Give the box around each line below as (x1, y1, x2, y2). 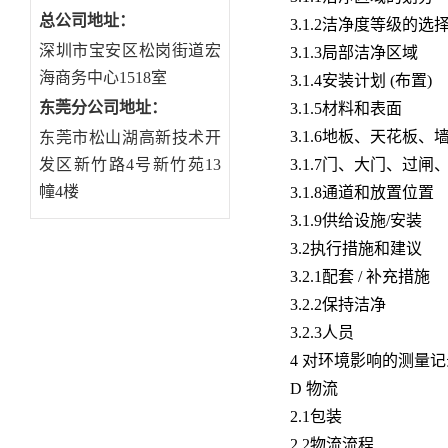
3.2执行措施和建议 (290, 239, 422, 257)
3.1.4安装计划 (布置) (290, 71, 432, 89)
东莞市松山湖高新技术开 (39, 128, 221, 146)
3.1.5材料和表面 (290, 99, 402, 117)
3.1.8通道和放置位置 (290, 183, 434, 201)
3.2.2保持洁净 (290, 295, 386, 313)
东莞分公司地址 (39, 98, 151, 116)
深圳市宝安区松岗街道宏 (39, 41, 221, 59)
